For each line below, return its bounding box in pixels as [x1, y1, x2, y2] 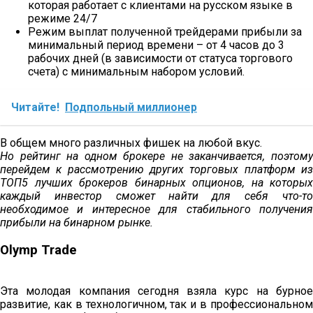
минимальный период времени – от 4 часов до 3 [28, 38, 284, 52]
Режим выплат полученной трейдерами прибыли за [28, 25, 302, 39]
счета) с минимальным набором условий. [28, 65, 245, 79]
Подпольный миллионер [65, 101, 197, 115]
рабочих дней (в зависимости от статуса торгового [28, 52, 293, 66]
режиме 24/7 [28, 12, 97, 26]
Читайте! [11, 101, 59, 115]
